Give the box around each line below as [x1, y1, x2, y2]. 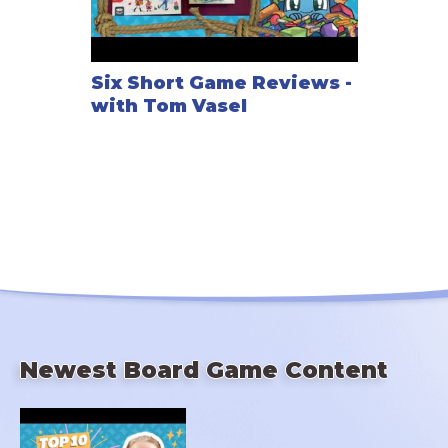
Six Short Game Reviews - [90, 72, 352, 95]
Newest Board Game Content [20, 355, 388, 384]
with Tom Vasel [90, 95, 247, 118]
